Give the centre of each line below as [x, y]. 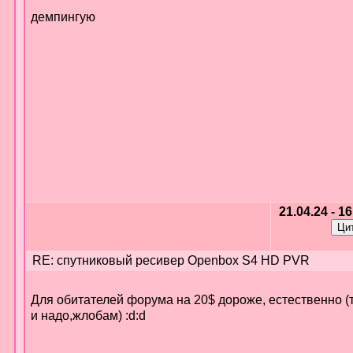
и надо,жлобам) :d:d [88, 315]
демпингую [63, 17]
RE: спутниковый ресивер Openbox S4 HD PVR [169, 260]
